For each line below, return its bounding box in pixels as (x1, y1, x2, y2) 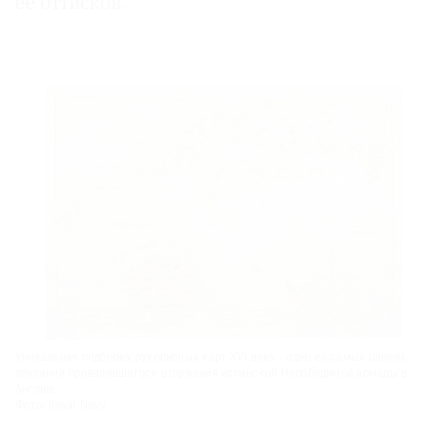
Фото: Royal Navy (15, 399, 105, 412)
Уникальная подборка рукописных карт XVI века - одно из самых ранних (15, 351, 407, 364)
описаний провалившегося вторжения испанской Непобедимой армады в (15, 367, 408, 380)
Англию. (15, 383, 59, 396)
